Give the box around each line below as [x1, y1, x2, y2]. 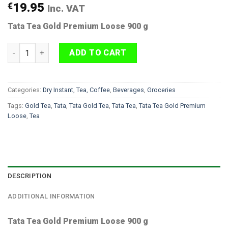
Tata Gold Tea [69, 102, 109, 110]
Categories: [8, 86, 43, 94]
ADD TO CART [69, 48, 127, 58]
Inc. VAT [47, 2, 85, 14]
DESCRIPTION [8, 172, 51, 180]
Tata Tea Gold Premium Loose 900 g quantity [7, 44, 166, 53]
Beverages [113, 86, 144, 94]
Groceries [147, 86, 176, 94]
